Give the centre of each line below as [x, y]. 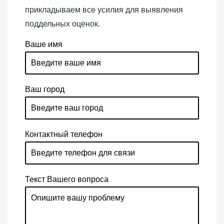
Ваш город [45, 89]
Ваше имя [44, 44]
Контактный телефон [64, 134]
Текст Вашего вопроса [67, 179]
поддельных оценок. [62, 24]
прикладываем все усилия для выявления [104, 10]
